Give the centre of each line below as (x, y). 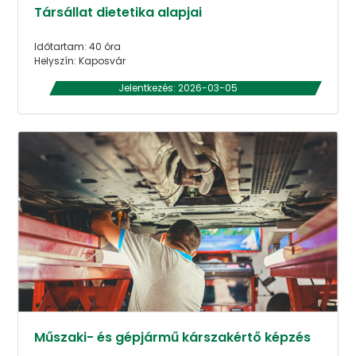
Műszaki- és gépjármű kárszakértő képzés (173, 337)
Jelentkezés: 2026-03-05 (178, 87)
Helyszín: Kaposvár (80, 60)
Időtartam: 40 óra (78, 46)
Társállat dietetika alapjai (118, 12)
